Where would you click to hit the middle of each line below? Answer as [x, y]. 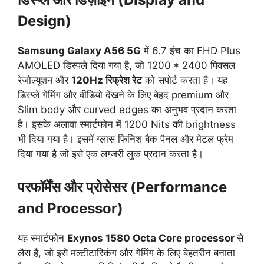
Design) [44, 21]
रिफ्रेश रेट [123, 80]
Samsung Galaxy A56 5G [79, 51]
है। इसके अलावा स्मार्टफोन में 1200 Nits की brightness [127, 124]
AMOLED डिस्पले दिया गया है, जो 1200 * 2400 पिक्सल [126, 65]
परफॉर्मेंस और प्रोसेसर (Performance [122, 187]
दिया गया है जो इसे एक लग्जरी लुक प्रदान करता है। [110, 154]
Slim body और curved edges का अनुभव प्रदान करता [127, 110]
